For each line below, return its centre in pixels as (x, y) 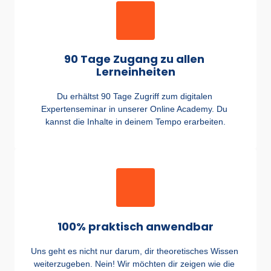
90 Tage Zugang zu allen (134, 59)
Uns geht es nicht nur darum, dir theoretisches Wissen (134, 251)
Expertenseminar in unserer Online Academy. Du (134, 109)
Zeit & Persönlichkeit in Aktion (79, 12)
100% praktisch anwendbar (135, 226)
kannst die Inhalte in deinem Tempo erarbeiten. (135, 122)
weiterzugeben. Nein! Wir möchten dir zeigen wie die (134, 263)
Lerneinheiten (135, 72)
